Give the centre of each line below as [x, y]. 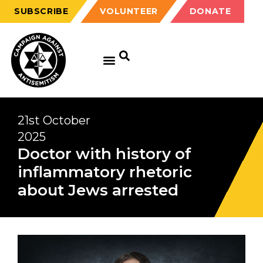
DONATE [210, 11]
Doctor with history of [104, 154]
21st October [54, 120]
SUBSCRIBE [41, 11]
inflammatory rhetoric [105, 172]
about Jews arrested [98, 190]
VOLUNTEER [129, 11]
